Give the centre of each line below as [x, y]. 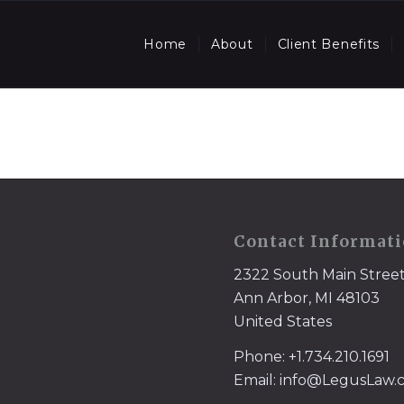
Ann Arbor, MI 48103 [307, 298]
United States [283, 321]
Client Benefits [329, 44]
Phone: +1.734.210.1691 [312, 357]
